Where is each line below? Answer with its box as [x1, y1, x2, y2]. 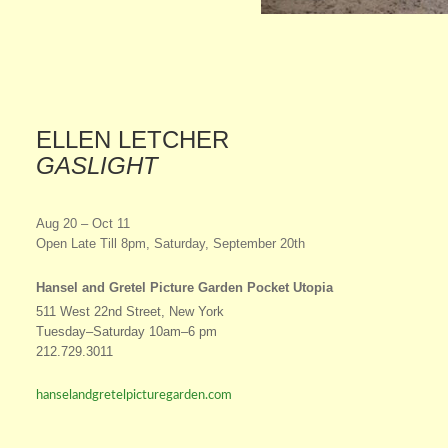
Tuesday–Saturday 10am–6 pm [36, 323, 218, 339]
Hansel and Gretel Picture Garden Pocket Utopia [36, 279, 334, 295]
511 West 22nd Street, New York [36, 303, 225, 319]
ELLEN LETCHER [36, 125, 230, 153]
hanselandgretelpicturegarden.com [36, 388, 233, 402]
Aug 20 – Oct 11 [36, 215, 131, 231]
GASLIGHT [36, 151, 159, 179]
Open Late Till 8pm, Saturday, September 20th [36, 235, 322, 251]
